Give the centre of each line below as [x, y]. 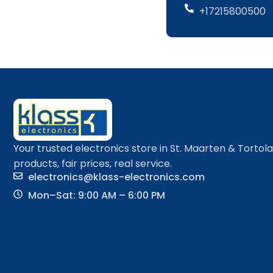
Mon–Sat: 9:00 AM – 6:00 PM [96, 195]
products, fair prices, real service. [93, 164]
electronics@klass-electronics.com [116, 177]
